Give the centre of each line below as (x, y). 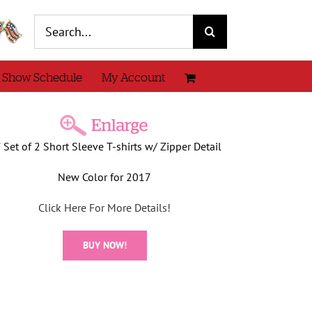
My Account (133, 77)
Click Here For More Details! (105, 208)
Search (49, 22)
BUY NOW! (104, 245)
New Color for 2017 (105, 177)
